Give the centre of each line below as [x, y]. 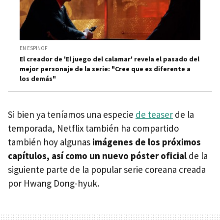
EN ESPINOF [34, 48]
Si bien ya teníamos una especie [72, 114]
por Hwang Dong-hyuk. [54, 183]
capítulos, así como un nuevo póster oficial [98, 155]
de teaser [154, 114]
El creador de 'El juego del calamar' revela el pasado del [110, 59]
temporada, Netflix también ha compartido [93, 128]
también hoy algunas [49, 142]
